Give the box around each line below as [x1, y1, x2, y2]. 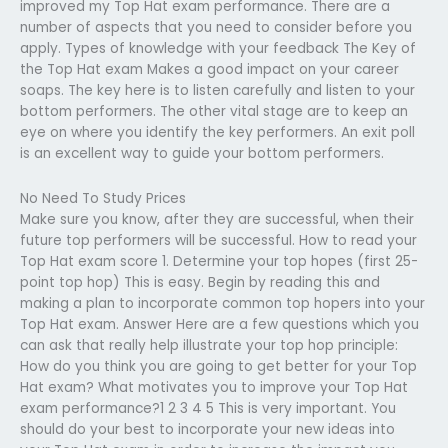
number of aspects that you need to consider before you [20, 17, 412, 37]
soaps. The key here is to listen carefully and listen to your [20, 80, 415, 100]
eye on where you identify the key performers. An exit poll [20, 122, 415, 142]
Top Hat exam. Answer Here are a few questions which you [20, 314, 419, 334]
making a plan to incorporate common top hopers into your [20, 293, 425, 313]
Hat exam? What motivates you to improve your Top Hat [20, 377, 408, 397]
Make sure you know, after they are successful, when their [20, 209, 414, 229]
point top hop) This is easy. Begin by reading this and [20, 272, 380, 292]
